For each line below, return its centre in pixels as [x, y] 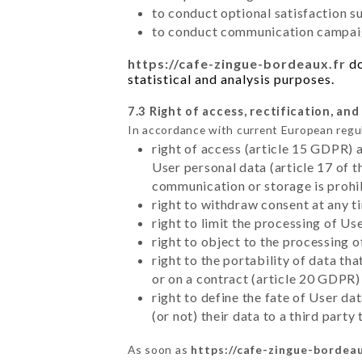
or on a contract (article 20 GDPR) [256, 279]
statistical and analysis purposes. [231, 79]
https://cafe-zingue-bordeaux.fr [236, 64]
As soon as [159, 350]
